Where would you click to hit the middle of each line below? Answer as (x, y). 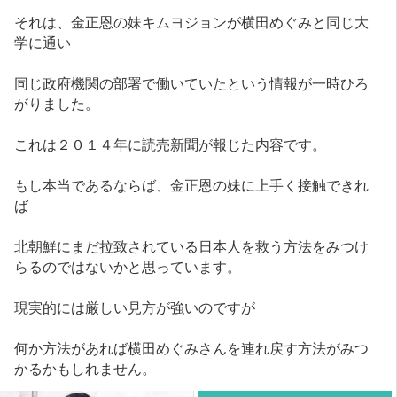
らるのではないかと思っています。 (128, 265)
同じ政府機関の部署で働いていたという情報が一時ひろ (192, 82)
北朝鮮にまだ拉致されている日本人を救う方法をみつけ (192, 245)
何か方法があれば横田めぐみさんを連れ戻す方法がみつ (192, 347)
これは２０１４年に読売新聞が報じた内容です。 (171, 143)
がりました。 (57, 102)
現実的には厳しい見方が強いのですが (135, 306)
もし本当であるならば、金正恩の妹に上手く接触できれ (192, 184)
